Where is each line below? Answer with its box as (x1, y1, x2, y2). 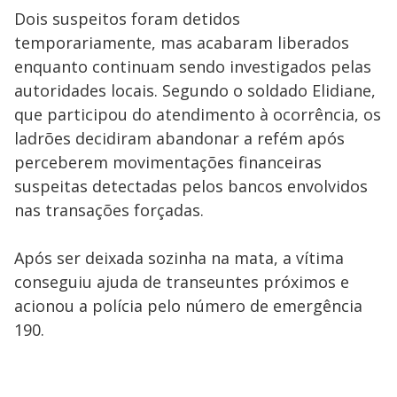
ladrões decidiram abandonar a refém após (14, 128, 345, 149)
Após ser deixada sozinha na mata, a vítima (14, 247, 344, 269)
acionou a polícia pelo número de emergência (14, 295, 362, 316)
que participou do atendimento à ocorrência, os (14, 104, 381, 125)
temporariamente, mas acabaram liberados (14, 32, 349, 53)
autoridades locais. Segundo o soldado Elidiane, (14, 80, 376, 101)
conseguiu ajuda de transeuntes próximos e (14, 271, 349, 292)
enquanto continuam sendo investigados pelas (14, 56, 371, 77)
